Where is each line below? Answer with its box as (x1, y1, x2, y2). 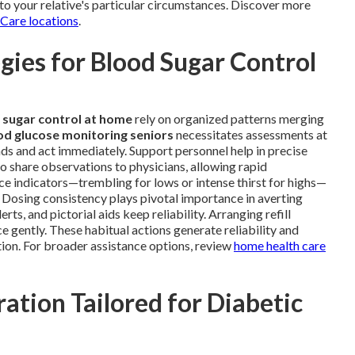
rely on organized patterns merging (132, 111, 324, 126)
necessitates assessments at (174, 127, 327, 142)
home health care (234, 238, 326, 253)
